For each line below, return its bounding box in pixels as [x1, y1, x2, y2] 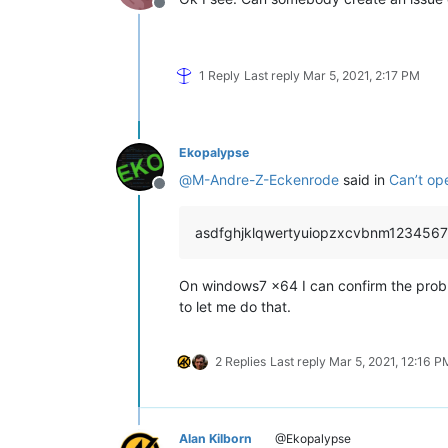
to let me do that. [179, 297, 291, 315]
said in [339, 170, 389, 188]
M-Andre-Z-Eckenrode [192, 170, 339, 188]
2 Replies [215, 353, 266, 369]
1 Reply [199, 67, 240, 83]
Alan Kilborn [179, 430, 252, 446]
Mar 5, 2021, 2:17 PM [303, 67, 420, 83]
